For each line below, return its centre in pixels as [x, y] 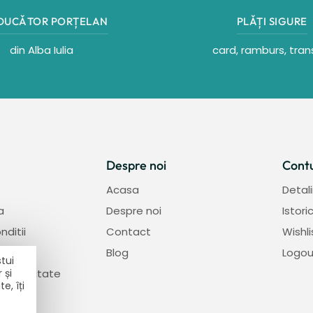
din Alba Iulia [41, 50]
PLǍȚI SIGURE [272, 21]
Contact [129, 232]
